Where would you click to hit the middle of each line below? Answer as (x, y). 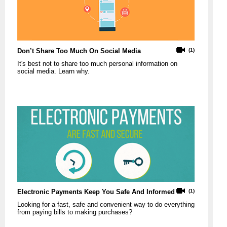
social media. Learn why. (53, 71)
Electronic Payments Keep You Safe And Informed (96, 192)
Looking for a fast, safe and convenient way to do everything (106, 205)
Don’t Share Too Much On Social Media (79, 51)
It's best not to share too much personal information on (97, 63)
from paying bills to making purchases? (75, 212)
